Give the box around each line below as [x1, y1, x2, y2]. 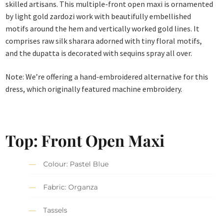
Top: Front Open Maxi [5, 130, 165, 151]
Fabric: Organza [43, 182, 98, 192]
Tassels [43, 205, 68, 215]
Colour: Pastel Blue [43, 159, 109, 168]
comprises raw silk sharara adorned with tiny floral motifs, [5, 36, 202, 46]
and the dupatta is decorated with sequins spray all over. [5, 48, 192, 58]
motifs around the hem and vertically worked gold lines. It [5, 24, 200, 34]
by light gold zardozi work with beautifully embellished [5, 11, 192, 22]
